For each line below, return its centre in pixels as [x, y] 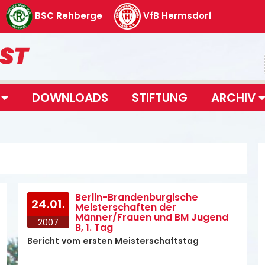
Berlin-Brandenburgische [136, 197]
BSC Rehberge [69, 15]
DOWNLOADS [70, 97]
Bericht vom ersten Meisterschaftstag [113, 241]
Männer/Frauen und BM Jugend [151, 217]
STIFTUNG [160, 97]
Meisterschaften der [125, 207]
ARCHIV [235, 97]
